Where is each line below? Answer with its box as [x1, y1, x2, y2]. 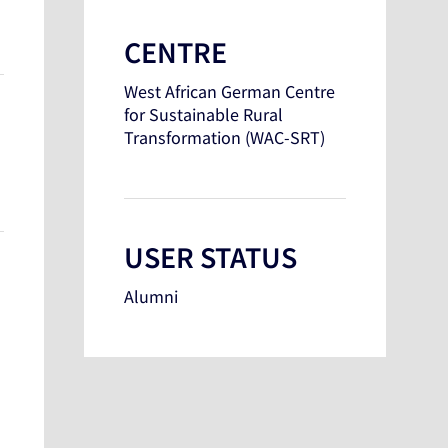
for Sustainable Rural [124, 103, 284, 127]
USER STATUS [124, 238, 298, 277]
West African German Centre [124, 80, 336, 104]
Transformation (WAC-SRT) [124, 126, 326, 150]
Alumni [124, 285, 179, 309]
